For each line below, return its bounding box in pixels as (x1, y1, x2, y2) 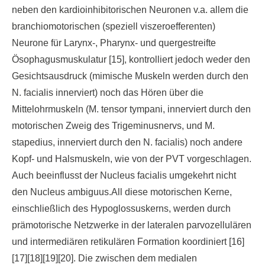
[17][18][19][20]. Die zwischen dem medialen (12, 253, 197, 263)
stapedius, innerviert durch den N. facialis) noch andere (12, 137, 243, 147)
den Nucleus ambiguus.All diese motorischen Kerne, (12, 187, 232, 197)
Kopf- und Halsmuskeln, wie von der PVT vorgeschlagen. (12, 154, 251, 164)
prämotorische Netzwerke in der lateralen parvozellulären (12, 220, 251, 230)
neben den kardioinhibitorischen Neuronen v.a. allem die (12, 5, 248, 15)
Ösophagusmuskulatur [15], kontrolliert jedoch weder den (12, 54, 250, 64)
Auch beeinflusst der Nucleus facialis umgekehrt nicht (12, 170, 236, 180)
